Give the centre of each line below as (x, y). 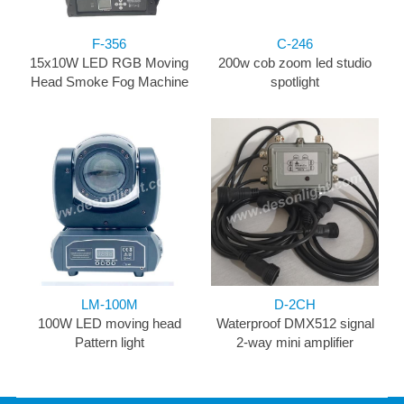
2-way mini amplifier (295, 343)
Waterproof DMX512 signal (295, 324)
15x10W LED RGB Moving (109, 63)
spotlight (295, 82)
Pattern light (109, 343)
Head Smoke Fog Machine (109, 82)
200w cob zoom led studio (295, 63)
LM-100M (109, 305)
